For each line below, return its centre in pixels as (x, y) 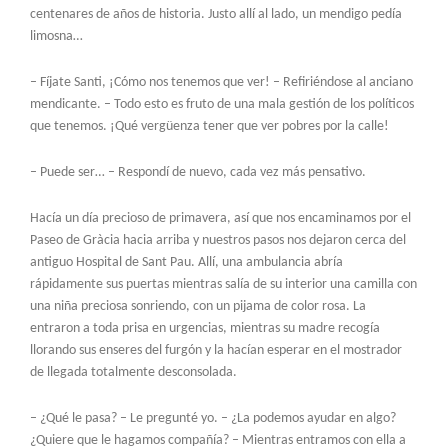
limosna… (56, 36)
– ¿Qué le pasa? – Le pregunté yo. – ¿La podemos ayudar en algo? (213, 418)
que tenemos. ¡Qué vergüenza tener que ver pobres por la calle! (209, 126)
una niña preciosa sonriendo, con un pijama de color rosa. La (198, 306)
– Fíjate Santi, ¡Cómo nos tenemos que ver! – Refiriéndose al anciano (221, 82)
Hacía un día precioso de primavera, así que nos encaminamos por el (220, 218)
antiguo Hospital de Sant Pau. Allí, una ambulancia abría (186, 262)
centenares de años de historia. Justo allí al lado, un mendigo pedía (216, 14)
